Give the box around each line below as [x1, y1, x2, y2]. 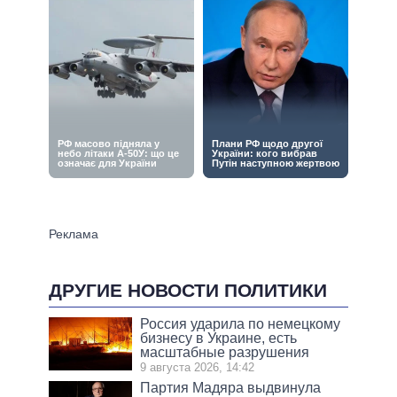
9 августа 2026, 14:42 [140, 361, 255, 375]
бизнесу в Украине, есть [140, 331, 298, 346]
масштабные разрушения [140, 345, 310, 361]
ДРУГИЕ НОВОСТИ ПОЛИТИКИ [49, 280, 327, 301]
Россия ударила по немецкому [140, 316, 341, 332]
